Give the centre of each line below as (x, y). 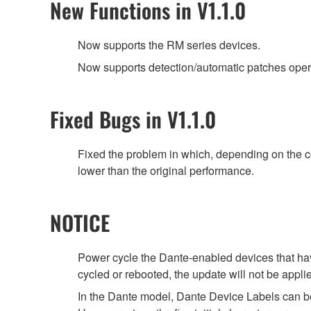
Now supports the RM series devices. (169, 45)
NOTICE (80, 223)
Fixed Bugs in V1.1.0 (133, 119)
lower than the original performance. (166, 171)
